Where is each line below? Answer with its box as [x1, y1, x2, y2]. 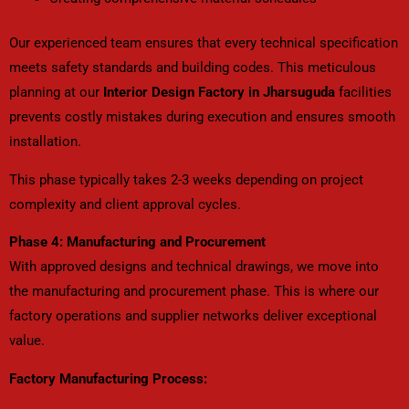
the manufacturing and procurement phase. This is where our [9, 283, 379, 300]
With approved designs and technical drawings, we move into [9, 258, 379, 276]
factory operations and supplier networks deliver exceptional [9, 308, 377, 325]
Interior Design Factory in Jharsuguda [103, 84, 335, 101]
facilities [335, 84, 392, 101]
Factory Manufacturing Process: [9, 371, 207, 388]
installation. [9, 133, 81, 151]
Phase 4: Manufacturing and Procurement [9, 234, 266, 251]
